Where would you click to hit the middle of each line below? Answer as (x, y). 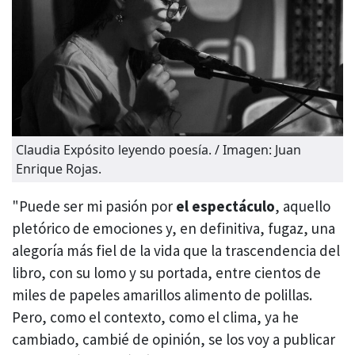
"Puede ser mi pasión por (94, 206)
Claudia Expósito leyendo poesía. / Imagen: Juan (158, 150)
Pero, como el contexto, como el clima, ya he (155, 317)
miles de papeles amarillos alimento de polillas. (162, 295)
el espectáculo (225, 206)
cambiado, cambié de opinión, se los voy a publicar (174, 340)
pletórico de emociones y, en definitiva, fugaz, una (174, 229)
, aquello (303, 206)
